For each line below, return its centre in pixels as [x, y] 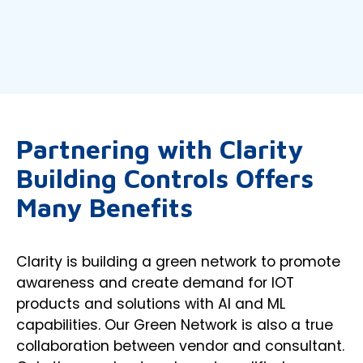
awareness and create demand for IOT [155, 283]
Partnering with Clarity [160, 149]
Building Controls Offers [165, 178]
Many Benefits [105, 207]
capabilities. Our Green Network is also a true [175, 325]
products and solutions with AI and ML [151, 304]
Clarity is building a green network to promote [178, 262]
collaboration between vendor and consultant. [180, 346]
